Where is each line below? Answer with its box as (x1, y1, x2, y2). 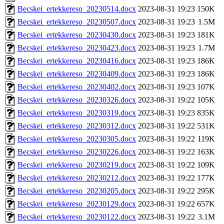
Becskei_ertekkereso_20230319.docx (17, 108, 136, 117)
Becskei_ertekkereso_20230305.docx (17, 134, 136, 143)
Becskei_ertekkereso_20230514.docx (17, 4, 136, 13)
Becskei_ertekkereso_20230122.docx (17, 212, 136, 221)
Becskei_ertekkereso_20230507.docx (17, 17, 136, 26)
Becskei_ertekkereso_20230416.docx (17, 56, 136, 65)
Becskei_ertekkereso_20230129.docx (17, 199, 136, 208)
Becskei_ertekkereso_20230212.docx (17, 173, 136, 182)
